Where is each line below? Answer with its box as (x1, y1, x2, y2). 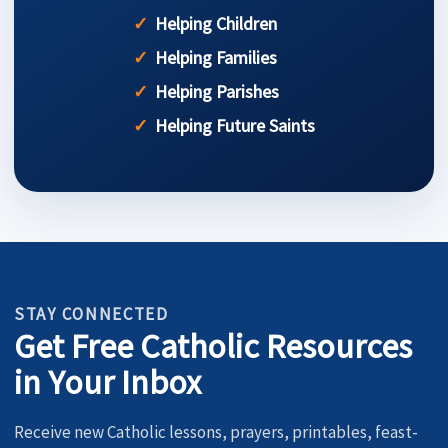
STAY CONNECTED (14, 302, 169, 325)
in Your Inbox (14, 360, 201, 403)
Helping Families (155, 45, 277, 69)
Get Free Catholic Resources (14, 324, 412, 367)
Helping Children (155, 11, 277, 35)
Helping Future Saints (155, 113, 315, 137)
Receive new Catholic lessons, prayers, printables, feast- (14, 420, 418, 443)
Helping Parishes (155, 79, 279, 103)
